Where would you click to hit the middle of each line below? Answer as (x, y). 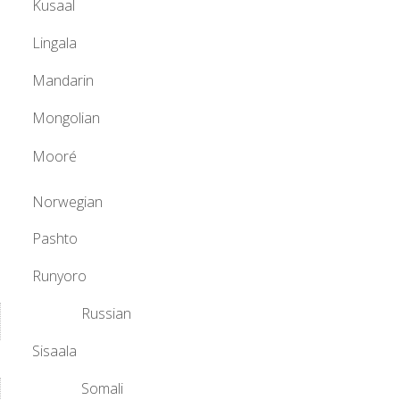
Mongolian (66, 118)
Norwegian (67, 202)
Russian (106, 314)
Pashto (55, 239)
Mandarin (63, 81)
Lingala (54, 43)
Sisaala (54, 351)
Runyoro (59, 276)
